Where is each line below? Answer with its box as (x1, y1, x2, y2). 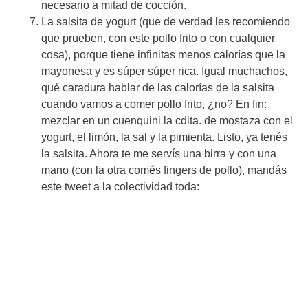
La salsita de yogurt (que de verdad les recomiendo (41, 15, 290, 27)
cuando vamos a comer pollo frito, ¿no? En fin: (41, 98, 267, 110)
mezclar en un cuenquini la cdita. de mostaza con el (41, 114, 293, 126)
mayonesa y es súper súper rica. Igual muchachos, (41, 65, 287, 77)
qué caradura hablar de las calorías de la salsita (41, 81, 274, 93)
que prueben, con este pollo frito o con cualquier (41, 32, 275, 44)
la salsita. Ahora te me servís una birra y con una (41, 147, 276, 159)
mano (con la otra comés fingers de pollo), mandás (41, 164, 287, 176)
